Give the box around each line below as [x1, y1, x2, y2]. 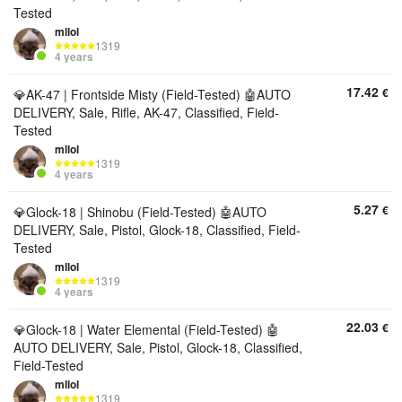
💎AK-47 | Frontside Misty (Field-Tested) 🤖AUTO [13, 85, 291, 103]
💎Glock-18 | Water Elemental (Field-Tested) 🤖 [13, 320, 279, 338]
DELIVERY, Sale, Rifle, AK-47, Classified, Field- [13, 103, 279, 121]
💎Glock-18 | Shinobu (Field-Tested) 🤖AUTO [13, 203, 267, 221]
